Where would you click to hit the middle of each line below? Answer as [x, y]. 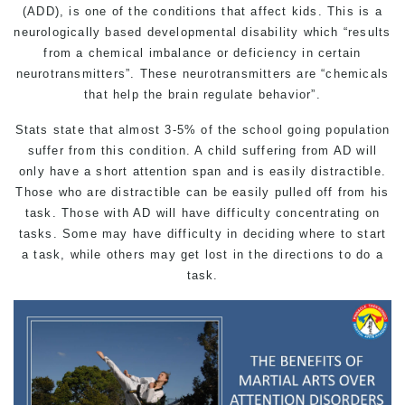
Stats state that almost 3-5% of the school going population [202, 130]
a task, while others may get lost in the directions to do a [202, 254]
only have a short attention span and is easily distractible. [202, 171]
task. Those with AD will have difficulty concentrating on [202, 213]
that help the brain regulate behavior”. [202, 94]
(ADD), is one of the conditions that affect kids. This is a [202, 11]
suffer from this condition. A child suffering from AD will [202, 151]
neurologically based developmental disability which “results [202, 32]
